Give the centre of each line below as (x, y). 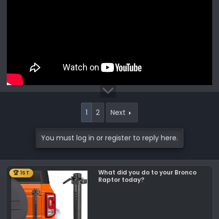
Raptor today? (121, 180)
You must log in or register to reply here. (109, 138)
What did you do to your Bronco (147, 173)
